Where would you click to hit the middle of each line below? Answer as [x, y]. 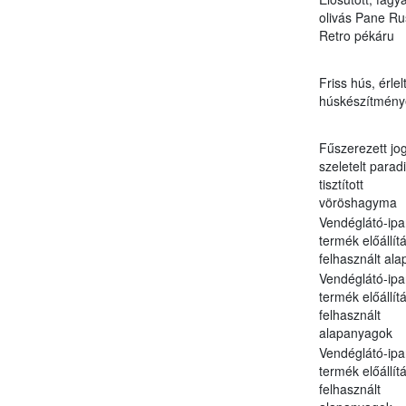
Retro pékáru [356, 35]
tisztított [341, 184]
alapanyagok [355, 332]
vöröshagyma [358, 202]
